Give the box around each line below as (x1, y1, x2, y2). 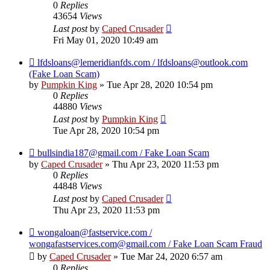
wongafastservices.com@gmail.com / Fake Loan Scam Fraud (29, 239, 262, 250)
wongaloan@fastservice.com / (37, 227, 152, 238)
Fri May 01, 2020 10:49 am (53, 35, 158, 46)
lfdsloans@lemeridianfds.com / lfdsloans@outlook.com (37, 57, 248, 68)
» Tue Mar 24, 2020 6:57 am (111, 251, 222, 262)
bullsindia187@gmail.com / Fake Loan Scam (37, 148, 209, 159)
